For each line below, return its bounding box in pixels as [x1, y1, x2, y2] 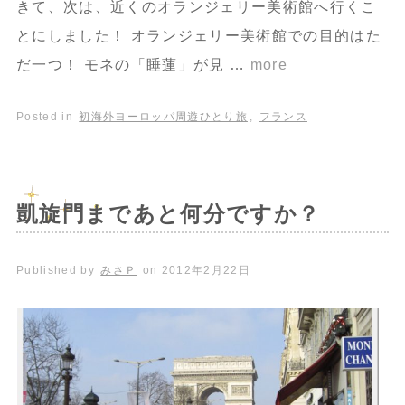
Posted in [15, 109, 78, 123]
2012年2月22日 [161, 263, 250, 277]
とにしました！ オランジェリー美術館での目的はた [15, 27, 381, 43]
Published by [15, 263, 99, 277]
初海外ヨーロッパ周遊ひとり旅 [79, 109, 248, 123]
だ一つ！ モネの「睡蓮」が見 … [15, 56, 250, 72]
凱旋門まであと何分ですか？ [15, 201, 321, 226]
